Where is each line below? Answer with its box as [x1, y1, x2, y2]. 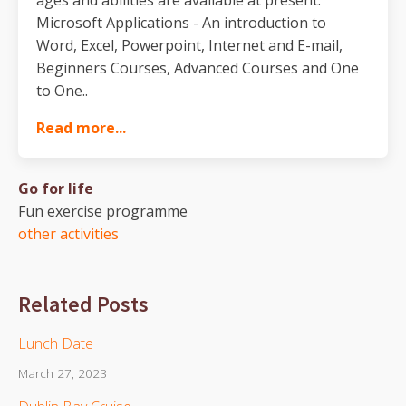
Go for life [18, 178, 93, 198]
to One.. [36, 80, 88, 101]
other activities [18, 223, 119, 244]
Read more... [36, 117, 126, 138]
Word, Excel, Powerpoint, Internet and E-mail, [36, 34, 343, 55]
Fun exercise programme [18, 200, 188, 221]
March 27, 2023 [18, 363, 107, 382]
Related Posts [18, 290, 149, 318]
